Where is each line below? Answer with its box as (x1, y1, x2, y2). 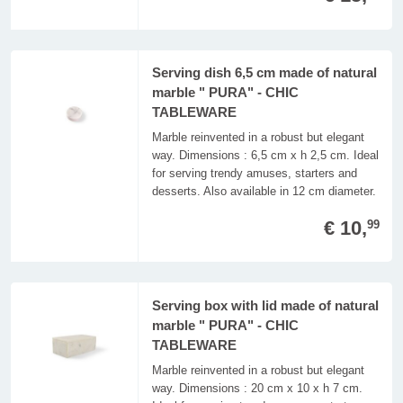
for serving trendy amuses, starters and (151, 166, 357, 181)
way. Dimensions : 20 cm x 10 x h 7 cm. (151, 381, 363, 395)
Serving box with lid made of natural (151, 298, 379, 313)
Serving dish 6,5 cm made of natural (151, 66, 377, 81)
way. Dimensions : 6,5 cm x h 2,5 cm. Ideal (151, 148, 379, 163)
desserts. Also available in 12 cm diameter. (151, 184, 376, 199)
